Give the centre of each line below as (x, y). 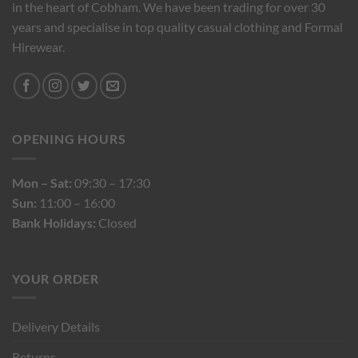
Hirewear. (38, 46)
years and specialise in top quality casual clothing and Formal (177, 26)
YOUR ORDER (56, 278)
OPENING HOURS (69, 139)
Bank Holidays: (54, 223)
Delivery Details (56, 327)
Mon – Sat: (42, 183)
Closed (116, 223)
